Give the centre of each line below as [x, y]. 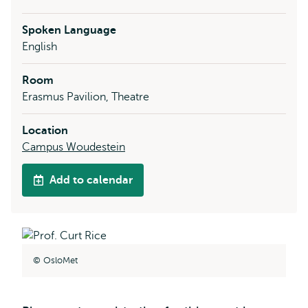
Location [45, 131]
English [40, 47]
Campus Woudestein [74, 147]
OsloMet [60, 260]
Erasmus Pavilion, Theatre [86, 97]
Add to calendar [91, 180]
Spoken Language [69, 30]
